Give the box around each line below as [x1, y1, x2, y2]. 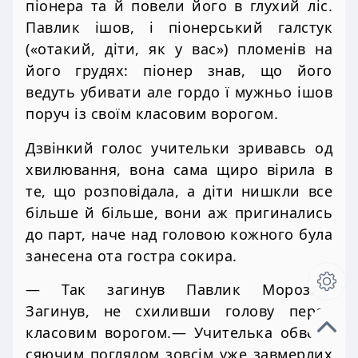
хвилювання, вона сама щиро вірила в [26, 159, 332, 179]
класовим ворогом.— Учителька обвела [26, 322, 332, 342]
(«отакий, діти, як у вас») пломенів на [26, 39, 332, 59]
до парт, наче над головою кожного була [26, 224, 332, 244]
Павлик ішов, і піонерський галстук [26, 18, 332, 38]
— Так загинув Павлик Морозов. [26, 279, 332, 299]
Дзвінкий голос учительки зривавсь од [26, 137, 332, 157]
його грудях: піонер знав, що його [26, 61, 332, 81]
